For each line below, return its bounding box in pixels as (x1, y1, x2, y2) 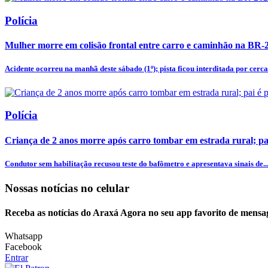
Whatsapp (5, 231, 42, 242)
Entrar (5, 252, 28, 263)
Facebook (5, 242, 42, 252)
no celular (81, 181, 129, 194)
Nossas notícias (5, 181, 81, 194)
